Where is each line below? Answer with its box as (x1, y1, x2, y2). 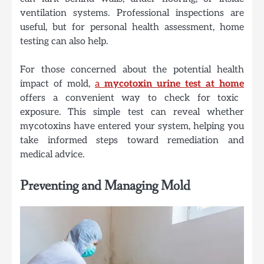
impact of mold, (20, 77, 95, 90)
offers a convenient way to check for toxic (20, 91, 239, 104)
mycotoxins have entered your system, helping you (20, 120, 244, 132)
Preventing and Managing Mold (20, 176, 190, 195)
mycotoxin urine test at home (104, 77, 244, 90)
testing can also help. (20, 35, 108, 47)
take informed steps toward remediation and (20, 134, 244, 146)
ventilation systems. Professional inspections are (20, 6, 244, 19)
